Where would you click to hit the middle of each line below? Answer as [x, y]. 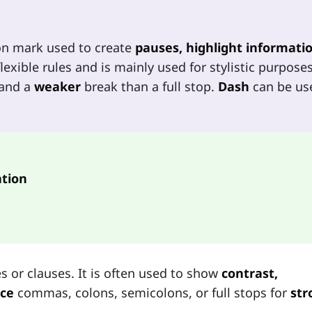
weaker [57, 87]
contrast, [250, 273]
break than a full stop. [149, 87]
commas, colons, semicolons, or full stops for [152, 293]
